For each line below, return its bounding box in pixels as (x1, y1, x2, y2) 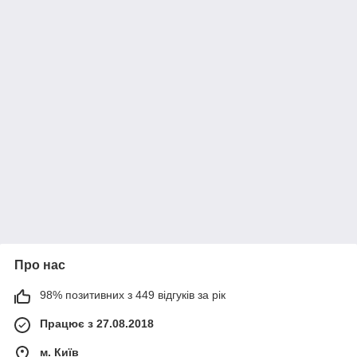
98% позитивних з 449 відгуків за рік (40, 288, 226, 301)
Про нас (14, 258, 65, 272)
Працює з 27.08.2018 (40, 317, 154, 330)
